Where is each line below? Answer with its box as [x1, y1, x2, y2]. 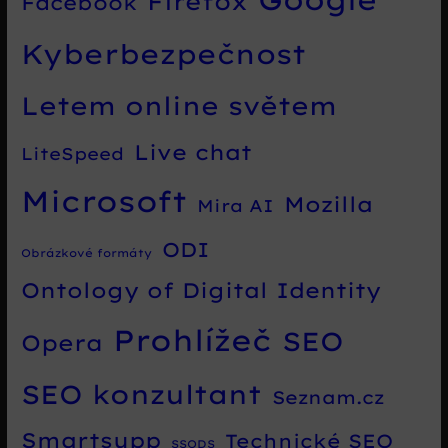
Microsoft [21, 182, 188, 219]
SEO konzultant [21, 377, 263, 410]
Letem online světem [21, 89, 338, 121]
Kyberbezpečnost [21, 36, 307, 71]
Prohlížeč [113, 321, 273, 358]
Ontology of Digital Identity [21, 276, 382, 303]
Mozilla [284, 190, 374, 217]
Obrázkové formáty [21, 245, 153, 260]
